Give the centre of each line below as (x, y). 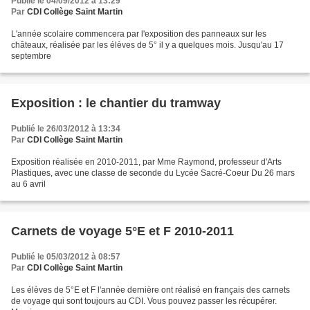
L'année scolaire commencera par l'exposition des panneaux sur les (139, 34)
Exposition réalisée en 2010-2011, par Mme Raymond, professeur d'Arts (146, 162)
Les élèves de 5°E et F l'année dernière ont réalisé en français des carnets (151, 290)
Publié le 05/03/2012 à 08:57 (66, 257)
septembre (31, 56)
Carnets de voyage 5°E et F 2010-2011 (122, 231)
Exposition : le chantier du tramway (116, 103)
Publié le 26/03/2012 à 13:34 (66, 129)
